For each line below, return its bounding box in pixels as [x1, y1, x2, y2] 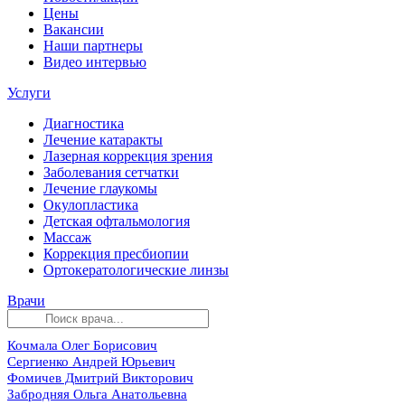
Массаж [43, 230, 91, 245]
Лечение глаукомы [43, 181, 157, 196]
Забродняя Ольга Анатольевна [7, 387, 187, 401]
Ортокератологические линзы [43, 262, 229, 278]
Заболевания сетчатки [43, 165, 179, 180]
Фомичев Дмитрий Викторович [7, 371, 193, 385]
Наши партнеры [43, 38, 143, 53]
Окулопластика [43, 197, 138, 212]
